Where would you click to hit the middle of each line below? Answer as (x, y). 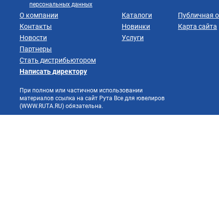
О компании (39, 15)
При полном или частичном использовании (81, 90)
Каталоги (137, 15)
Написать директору (53, 71)
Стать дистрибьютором (58, 60)
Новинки (136, 26)
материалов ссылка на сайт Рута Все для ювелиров (92, 98)
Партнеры (36, 49)
